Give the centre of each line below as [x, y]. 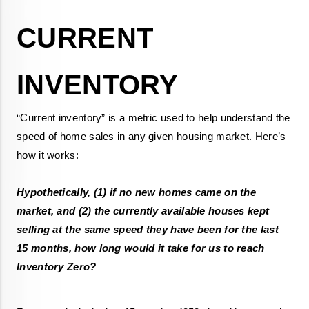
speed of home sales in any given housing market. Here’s [151, 137]
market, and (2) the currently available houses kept [143, 211]
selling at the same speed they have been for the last [148, 230]
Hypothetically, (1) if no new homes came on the [137, 193]
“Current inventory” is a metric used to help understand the [153, 118]
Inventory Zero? [57, 267]
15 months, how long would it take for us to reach [141, 249]
